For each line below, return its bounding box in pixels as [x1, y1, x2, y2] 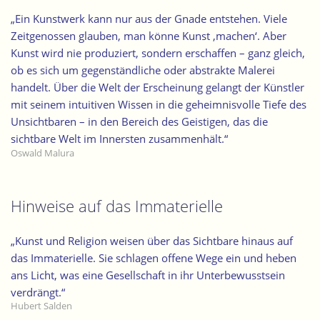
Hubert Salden [11, 299, 72, 313]
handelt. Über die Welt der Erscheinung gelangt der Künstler [11, 80, 304, 95]
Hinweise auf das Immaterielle [11, 194, 223, 217]
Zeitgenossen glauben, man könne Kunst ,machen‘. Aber [11, 29, 286, 44]
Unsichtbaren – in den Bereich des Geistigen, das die [11, 114, 268, 129]
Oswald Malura [11, 146, 74, 159]
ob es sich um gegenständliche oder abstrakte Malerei [11, 63, 275, 78]
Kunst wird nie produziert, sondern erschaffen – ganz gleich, [11, 46, 305, 61]
